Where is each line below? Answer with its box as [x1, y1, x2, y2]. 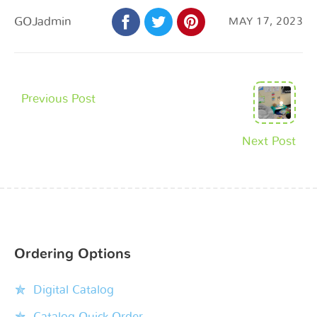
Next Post [242, 134, 296, 147]
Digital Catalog [33, 283, 114, 296]
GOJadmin [14, 15, 71, 28]
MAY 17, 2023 [229, 16, 303, 27]
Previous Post [21, 92, 96, 105]
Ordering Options [14, 246, 131, 261]
